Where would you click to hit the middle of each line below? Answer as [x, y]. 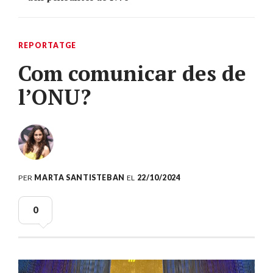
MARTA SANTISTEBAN [80, 178]
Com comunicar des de [132, 73]
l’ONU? [55, 97]
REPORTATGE [48, 46]
